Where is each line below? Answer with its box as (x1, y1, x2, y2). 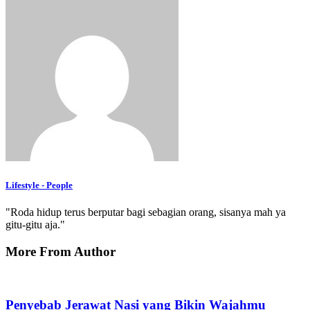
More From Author (6, 244, 116, 259)
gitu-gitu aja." (6, 218, 65, 230)
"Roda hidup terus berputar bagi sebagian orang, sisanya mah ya (6, 206, 286, 218)
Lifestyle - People (6, 179, 73, 190)
